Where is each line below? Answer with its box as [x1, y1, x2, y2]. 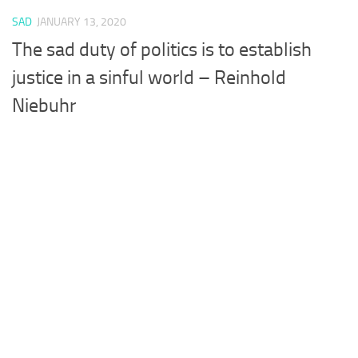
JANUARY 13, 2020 [37, 15, 126, 30]
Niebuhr [12, 93, 76, 117]
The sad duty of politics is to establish [12, 38, 312, 61]
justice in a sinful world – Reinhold [12, 66, 286, 89]
